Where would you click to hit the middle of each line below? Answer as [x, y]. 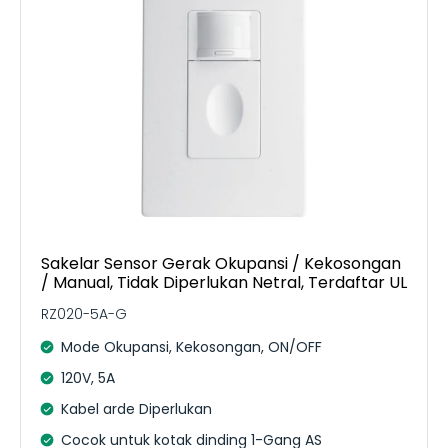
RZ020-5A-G [84, 313]
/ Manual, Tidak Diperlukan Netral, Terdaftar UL [224, 282]
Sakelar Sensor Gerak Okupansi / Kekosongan [221, 263]
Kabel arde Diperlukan [136, 408]
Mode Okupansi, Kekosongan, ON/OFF [191, 346]
